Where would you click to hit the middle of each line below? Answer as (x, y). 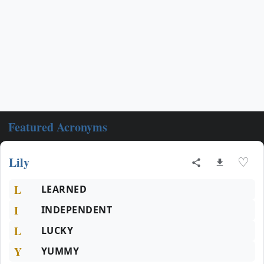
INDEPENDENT (77, 210)
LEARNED (64, 189)
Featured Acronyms (58, 127)
